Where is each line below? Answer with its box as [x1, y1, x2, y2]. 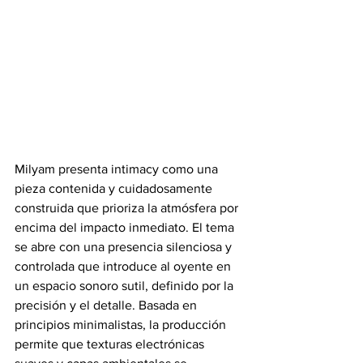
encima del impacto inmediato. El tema [15, 220, 237, 234]
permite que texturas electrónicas [15, 337, 207, 351]
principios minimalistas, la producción [15, 318, 229, 331]
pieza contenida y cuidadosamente [15, 181, 216, 195]
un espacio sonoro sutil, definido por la [15, 279, 237, 293]
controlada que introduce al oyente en [15, 259, 234, 273]
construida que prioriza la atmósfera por [15, 201, 241, 215]
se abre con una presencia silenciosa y [15, 240, 235, 254]
